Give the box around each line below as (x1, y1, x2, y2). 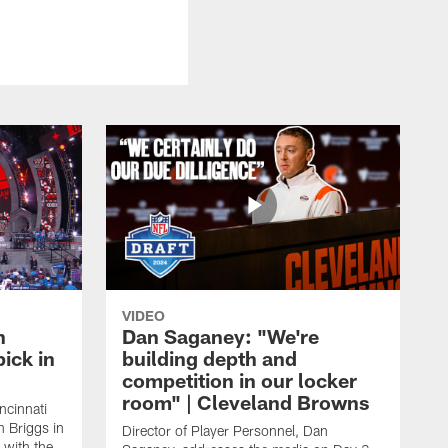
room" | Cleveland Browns (122, 389, 369, 414)
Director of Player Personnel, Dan (122, 421, 328, 439)
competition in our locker (122, 367, 357, 392)
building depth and (122, 345, 297, 370)
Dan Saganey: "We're (122, 323, 319, 348)
